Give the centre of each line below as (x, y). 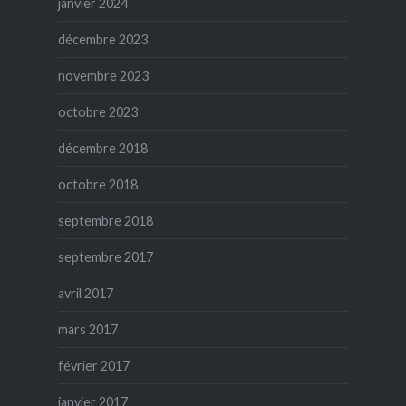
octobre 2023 (97, 112)
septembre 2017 (105, 257)
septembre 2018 (105, 221)
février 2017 (93, 366)
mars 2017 (87, 330)
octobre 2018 (97, 185)
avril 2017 (85, 294)
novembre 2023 (103, 76)
